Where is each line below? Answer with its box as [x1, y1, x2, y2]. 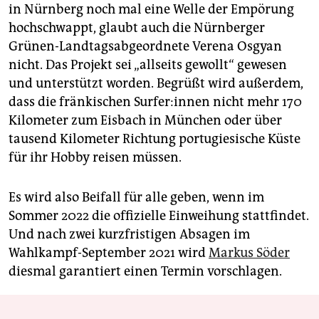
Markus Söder [209, 244, 290, 261]
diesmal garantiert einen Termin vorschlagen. [9, 263, 282, 279]
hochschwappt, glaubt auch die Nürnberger [9, 19, 265, 36]
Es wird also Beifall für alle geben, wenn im [9, 189, 264, 205]
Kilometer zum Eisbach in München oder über [9, 112, 282, 128]
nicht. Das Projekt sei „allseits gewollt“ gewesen [9, 56, 287, 73]
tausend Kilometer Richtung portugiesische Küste [9, 130, 300, 147]
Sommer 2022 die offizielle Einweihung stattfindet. [9, 207, 309, 224]
